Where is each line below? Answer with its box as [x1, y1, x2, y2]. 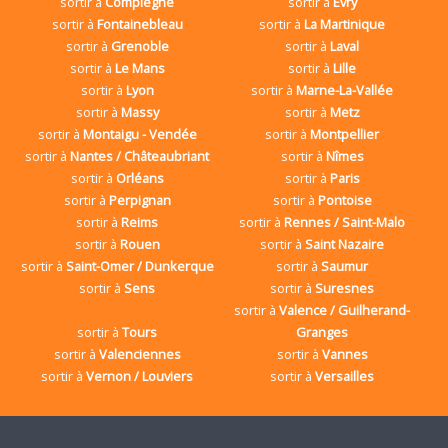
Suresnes [315, 278, 375, 297]
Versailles [315, 366, 375, 385]
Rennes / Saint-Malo [284, 212, 406, 231]
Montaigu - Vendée [82, 124, 197, 143]
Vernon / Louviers [86, 366, 194, 385]
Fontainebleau [96, 14, 183, 33]
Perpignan [108, 190, 171, 209]
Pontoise [317, 190, 372, 209]
